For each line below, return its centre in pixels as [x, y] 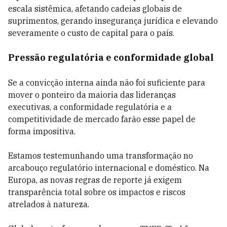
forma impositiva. [42, 131]
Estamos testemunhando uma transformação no [101, 156]
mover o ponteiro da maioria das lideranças [92, 95]
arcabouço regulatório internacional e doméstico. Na [109, 168]
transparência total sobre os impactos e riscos [97, 192]
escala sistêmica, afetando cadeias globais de [95, 9]
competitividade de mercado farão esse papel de [102, 119]
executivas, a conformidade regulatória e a [90, 107]
